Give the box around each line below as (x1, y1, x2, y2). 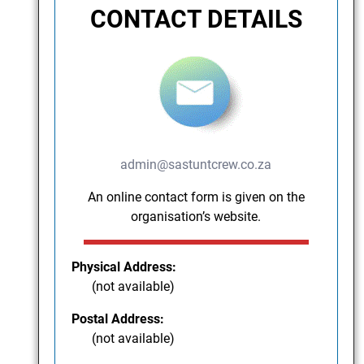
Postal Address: (71, 311, 165, 327)
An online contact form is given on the (87, 189, 305, 206)
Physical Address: (71, 259, 177, 275)
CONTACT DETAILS (89, 5, 302, 34)
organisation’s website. (131, 209, 262, 225)
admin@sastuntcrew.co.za (120, 157, 272, 173)
